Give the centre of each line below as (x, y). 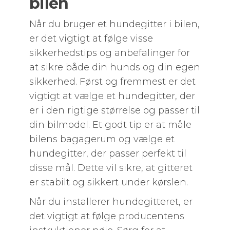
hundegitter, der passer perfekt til (108, 154)
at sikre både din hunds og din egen (114, 67)
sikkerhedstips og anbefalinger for (109, 53)
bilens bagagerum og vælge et (102, 139)
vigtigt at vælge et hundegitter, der (112, 96)
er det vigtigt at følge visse (91, 39)
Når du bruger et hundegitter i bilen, (114, 24)
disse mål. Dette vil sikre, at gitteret (111, 168)
